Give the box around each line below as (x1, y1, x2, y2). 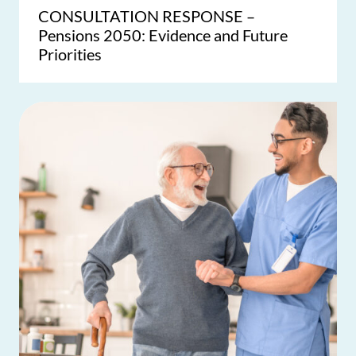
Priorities (38, 44, 102, 64)
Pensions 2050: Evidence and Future (38, 25, 288, 44)
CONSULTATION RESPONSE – (38, 6, 255, 25)
